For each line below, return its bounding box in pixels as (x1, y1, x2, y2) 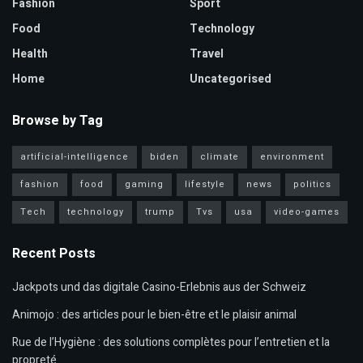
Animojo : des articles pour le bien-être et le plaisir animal (12, 306, 297, 324)
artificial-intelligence (20, 150, 129, 164)
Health (12, 45, 48, 63)
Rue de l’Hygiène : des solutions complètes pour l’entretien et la (12, 334, 330, 352)
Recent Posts (12, 244, 96, 264)
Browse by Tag (12, 111, 103, 131)
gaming (125, 177, 164, 192)
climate (200, 150, 239, 164)
